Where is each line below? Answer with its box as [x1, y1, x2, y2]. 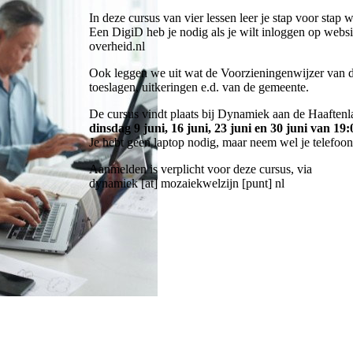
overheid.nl [89, 39, 146, 53]
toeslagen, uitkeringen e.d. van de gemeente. [89, 80, 310, 94]
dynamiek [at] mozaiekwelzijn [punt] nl [89, 176, 285, 190]
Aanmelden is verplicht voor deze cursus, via [89, 162, 313, 176]
